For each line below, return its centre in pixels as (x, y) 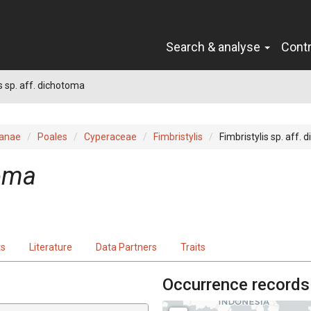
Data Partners (126, 247)
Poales (52, 136)
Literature (51, 247)
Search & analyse (215, 47)
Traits (193, 247)
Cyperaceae (110, 136)
